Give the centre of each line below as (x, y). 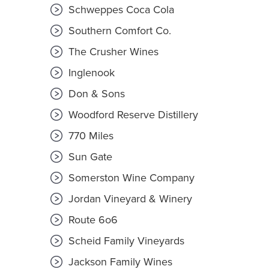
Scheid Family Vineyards (125, 241)
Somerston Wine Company (130, 178)
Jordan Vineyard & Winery (128, 199)
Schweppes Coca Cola (119, 10)
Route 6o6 (91, 220)
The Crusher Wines (112, 52)
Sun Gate (89, 157)
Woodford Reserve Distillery (131, 115)
